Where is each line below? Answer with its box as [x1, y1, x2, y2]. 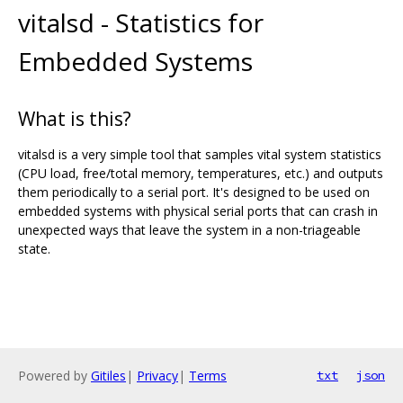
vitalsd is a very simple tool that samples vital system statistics [18, 145, 381, 163]
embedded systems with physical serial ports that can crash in [18, 201, 378, 219]
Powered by [18, 367, 91, 384]
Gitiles [91, 367, 126, 384]
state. [18, 239, 50, 257]
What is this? [18, 105, 131, 131]
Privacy [137, 367, 178, 384]
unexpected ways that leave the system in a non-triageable [18, 220, 361, 238]
